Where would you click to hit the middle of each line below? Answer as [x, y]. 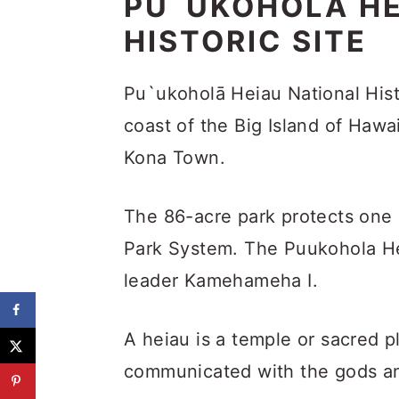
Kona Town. [175, 158]
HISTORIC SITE [245, 41]
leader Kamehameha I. [221, 281]
